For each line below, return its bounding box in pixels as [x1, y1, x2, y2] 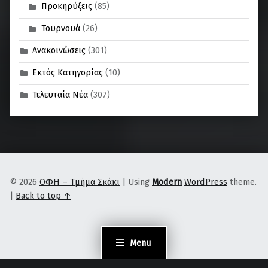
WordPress [184, 176, 227, 187]
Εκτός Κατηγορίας [32, 67, 103, 78]
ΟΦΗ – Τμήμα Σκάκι [39, 176, 120, 187]
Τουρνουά [41, 23, 80, 34]
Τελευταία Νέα [32, 89, 89, 100]
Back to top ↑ [16, 190, 71, 201]
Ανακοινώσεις [32, 45, 86, 56]
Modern [152, 176, 182, 187]
